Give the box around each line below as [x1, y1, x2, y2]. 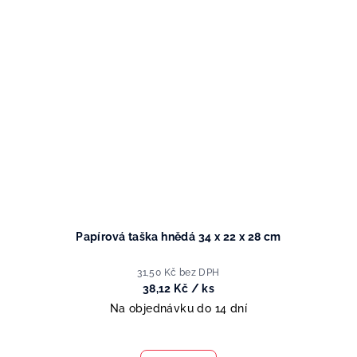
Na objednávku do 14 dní [109, 302, 248, 316]
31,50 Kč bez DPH [137, 267, 220, 279]
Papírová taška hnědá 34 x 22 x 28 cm [76, 230, 281, 244]
